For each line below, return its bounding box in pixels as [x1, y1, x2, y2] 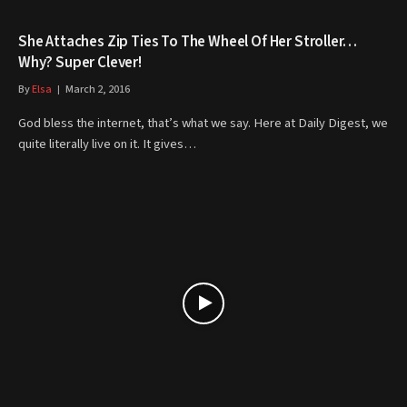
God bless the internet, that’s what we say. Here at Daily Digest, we [18, 114, 388, 133]
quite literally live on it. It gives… [18, 134, 196, 154]
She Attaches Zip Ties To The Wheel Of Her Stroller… [18, 31, 358, 53]
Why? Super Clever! [18, 52, 142, 74]
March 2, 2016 [65, 82, 130, 97]
